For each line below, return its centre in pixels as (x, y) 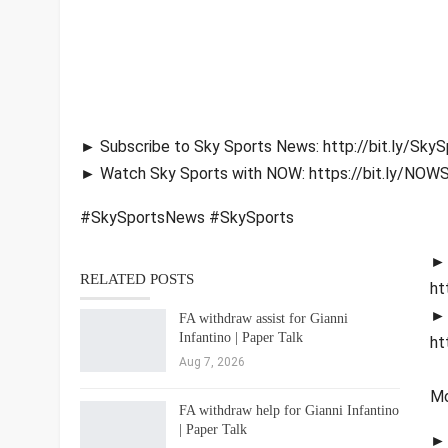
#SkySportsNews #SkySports (186, 217)
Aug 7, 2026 (211, 361)
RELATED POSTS (136, 278)
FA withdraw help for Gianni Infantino (288, 410)
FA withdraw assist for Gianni (263, 318)
